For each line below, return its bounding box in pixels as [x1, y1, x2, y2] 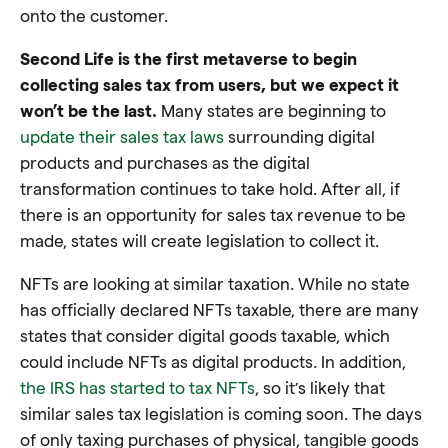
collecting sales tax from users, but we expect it [20, 73, 399, 94]
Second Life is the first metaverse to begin [20, 47, 357, 68]
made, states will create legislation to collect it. [20, 229, 383, 250]
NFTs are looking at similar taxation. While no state [20, 272, 410, 293]
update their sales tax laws [20, 125, 228, 146]
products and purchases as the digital [20, 151, 310, 172]
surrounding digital [228, 125, 375, 146]
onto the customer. [20, 4, 172, 25]
